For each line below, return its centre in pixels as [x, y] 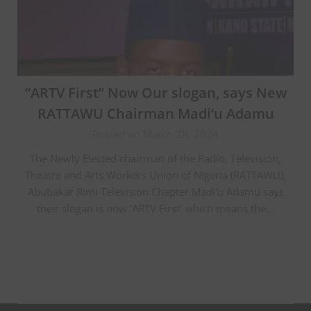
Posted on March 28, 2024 [155, 134]
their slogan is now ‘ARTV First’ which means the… [155, 208]
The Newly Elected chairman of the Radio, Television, [155, 158]
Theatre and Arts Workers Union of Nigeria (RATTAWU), [155, 175]
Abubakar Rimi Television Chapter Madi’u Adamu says [155, 191]
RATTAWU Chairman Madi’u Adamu [155, 113]
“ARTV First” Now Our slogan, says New [155, 92]
